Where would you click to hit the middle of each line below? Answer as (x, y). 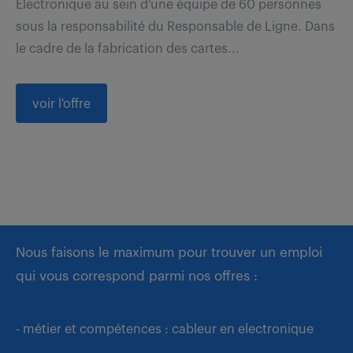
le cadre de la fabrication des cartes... (128, 48)
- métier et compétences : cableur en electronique (165, 329)
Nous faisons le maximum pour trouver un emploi (169, 252)
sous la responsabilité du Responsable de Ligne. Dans (175, 26)
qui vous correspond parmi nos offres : (137, 276)
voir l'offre (61, 104)
